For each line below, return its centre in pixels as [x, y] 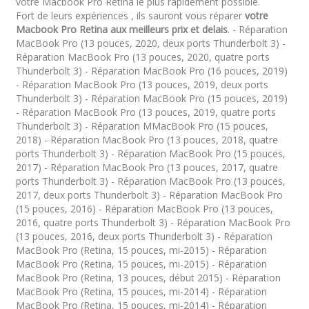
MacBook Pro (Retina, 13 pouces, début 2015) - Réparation [148, 278]
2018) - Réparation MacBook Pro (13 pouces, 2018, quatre [147, 140]
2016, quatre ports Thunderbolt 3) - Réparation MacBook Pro [153, 222]
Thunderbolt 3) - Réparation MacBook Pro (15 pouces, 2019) [151, 98]
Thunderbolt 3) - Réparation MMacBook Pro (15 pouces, [142, 126]
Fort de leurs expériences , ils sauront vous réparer [130, 16]
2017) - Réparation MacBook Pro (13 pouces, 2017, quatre [147, 167]
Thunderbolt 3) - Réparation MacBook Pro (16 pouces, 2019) [151, 71]
